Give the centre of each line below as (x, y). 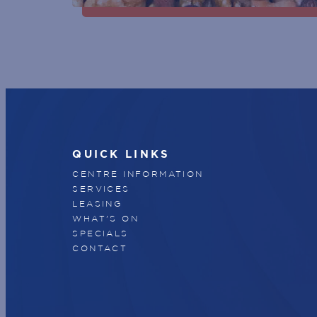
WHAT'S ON (105, 218)
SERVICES (101, 188)
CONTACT (100, 248)
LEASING (97, 203)
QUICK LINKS (121, 154)
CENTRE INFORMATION (138, 173)
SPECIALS (100, 233)
